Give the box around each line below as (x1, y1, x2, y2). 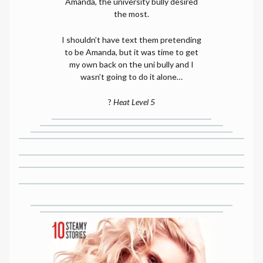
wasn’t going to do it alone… (80, 71, 183, 82)
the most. (114, 9, 149, 19)
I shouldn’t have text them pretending (62, 34, 201, 45)
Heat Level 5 (113, 97, 155, 107)
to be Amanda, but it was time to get (65, 46, 198, 57)
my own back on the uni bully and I (69, 59, 194, 69)
